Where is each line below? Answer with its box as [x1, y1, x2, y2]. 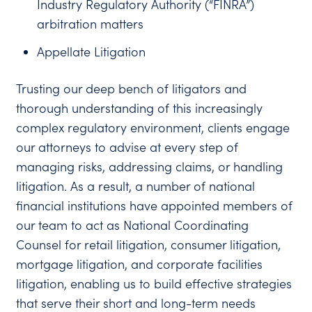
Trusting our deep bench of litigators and [16, 80, 247, 97]
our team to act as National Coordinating [16, 217, 249, 233]
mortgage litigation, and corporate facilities [16, 256, 263, 272]
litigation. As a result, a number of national [16, 178, 256, 194]
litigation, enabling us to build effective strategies [16, 275, 292, 292]
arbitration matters [37, 15, 144, 32]
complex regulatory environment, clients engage [16, 119, 290, 136]
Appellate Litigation [37, 43, 146, 60]
